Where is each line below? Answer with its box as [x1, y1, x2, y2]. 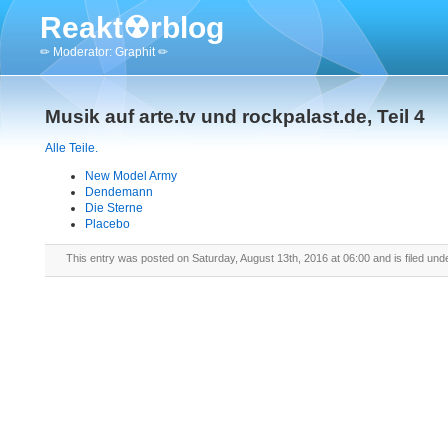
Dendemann [85, 185, 153, 199]
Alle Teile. [45, 141, 98, 155]
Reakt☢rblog [40, 11, 224, 44]
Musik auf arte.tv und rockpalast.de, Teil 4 [45, 106, 425, 127]
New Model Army [85, 169, 177, 183]
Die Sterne [85, 201, 143, 215]
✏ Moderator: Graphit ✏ [40, 45, 168, 59]
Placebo [85, 217, 130, 231]
